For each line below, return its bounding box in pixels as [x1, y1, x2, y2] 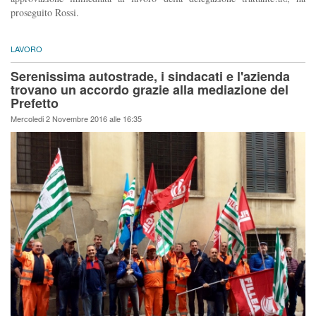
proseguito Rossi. [11, 5, 79, 19]
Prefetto [11, 93, 59, 112]
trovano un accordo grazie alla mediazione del [11, 80, 288, 99]
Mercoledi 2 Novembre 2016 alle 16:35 [11, 112, 142, 124]
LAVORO [11, 42, 42, 54]
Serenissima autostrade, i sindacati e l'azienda [11, 66, 290, 85]
